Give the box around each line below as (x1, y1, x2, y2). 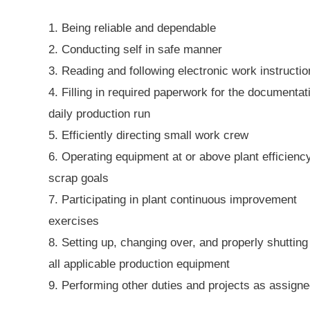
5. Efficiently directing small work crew (48, 129, 248, 143)
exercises (48, 215, 99, 228)
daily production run (48, 107, 150, 121)
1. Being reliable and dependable (48, 21, 216, 35)
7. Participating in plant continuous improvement (48, 193, 297, 207)
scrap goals (48, 172, 109, 185)
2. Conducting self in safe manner (48, 43, 222, 57)
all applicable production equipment (48, 257, 230, 271)
